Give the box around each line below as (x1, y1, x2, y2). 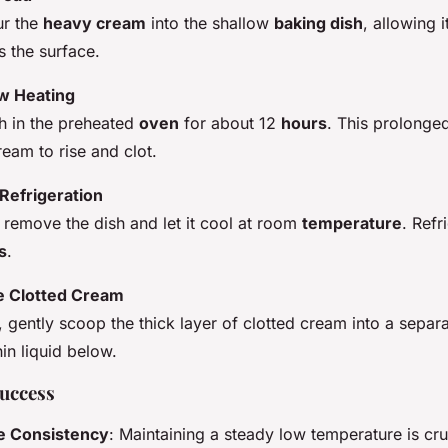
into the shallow (146, 12, 274, 33)
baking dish (274, 12, 363, 33)
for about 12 (179, 112, 281, 133)
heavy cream (43, 12, 146, 33)
